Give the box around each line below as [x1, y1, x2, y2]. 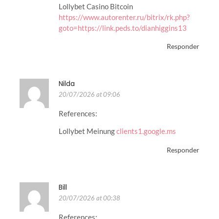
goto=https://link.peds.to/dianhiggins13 [59, 23, 187, 32]
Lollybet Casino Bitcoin [59, 1, 133, 11]
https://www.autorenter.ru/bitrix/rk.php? [59, 12, 190, 22]
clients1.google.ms [116, 127, 176, 136]
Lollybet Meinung [59, 127, 116, 136]
